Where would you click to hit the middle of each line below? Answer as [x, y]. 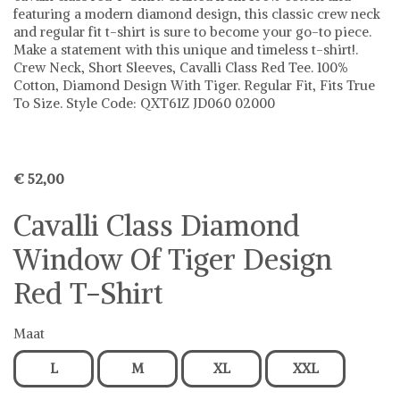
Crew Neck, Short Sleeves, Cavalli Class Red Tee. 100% [181, 67]
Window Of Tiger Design [173, 259]
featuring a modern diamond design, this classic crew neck [197, 13]
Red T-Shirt [88, 293]
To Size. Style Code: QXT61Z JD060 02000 [144, 103]
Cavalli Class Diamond [157, 225]
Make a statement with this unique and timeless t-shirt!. [186, 49]
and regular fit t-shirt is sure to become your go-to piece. [192, 31]
